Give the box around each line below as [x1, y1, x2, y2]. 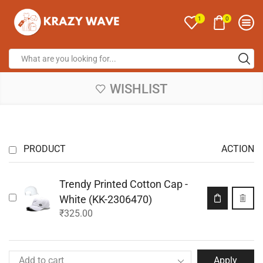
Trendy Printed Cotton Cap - [59, 177, 188, 190]
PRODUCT [23, 143, 66, 154]
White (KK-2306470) [59, 193, 152, 205]
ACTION [221, 143, 254, 154]
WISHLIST [110, 80, 167, 96]
